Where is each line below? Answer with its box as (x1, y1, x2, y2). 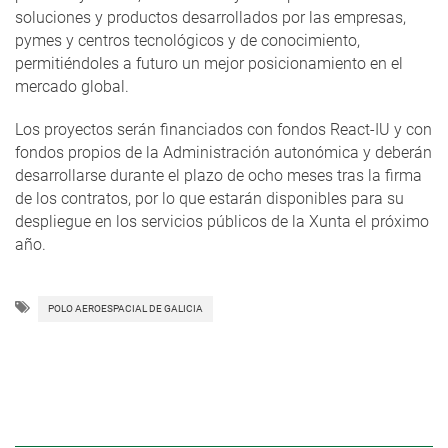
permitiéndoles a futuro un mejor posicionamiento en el (15, 54, 403, 74)
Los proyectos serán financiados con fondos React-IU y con (15, 120, 432, 140)
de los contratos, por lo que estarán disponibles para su (15, 189, 404, 209)
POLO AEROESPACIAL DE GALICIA (48, 303, 203, 315)
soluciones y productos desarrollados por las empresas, (15, 8, 406, 28)
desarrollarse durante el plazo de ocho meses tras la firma (15, 166, 422, 186)
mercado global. (15, 77, 129, 97)
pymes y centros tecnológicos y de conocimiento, (15, 31, 360, 51)
